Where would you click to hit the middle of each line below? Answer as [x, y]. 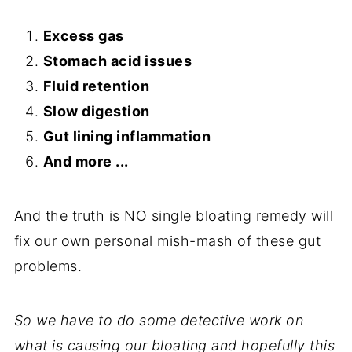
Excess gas [83, 35]
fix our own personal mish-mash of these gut [167, 240]
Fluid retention [96, 86]
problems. [48, 266]
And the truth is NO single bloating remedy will [174, 215]
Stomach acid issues [117, 60]
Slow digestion [96, 111]
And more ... [86, 161]
